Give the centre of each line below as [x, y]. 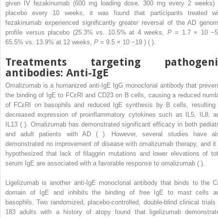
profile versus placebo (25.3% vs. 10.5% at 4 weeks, [86, 33]
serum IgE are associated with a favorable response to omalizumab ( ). [105, 163]
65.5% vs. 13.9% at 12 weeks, [50, 42]
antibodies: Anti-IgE [57, 73]
